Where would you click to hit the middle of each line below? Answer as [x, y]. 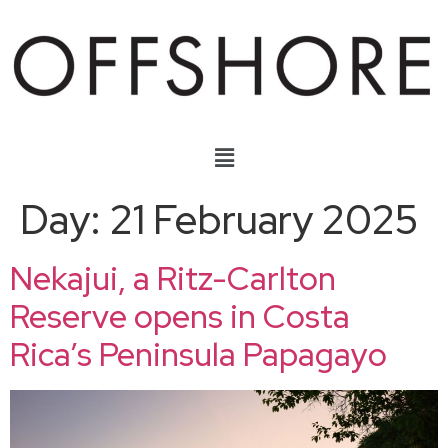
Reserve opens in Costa [180, 316]
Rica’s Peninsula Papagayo [198, 354]
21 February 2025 [263, 219]
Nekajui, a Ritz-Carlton [173, 278]
